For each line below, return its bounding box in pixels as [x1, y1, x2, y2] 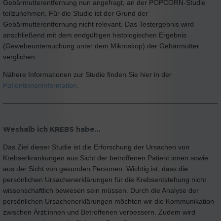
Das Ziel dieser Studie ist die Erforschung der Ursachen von [3, 143, 189, 151]
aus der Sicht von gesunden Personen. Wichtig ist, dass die [3, 164, 188, 173]
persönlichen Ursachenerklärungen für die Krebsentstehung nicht [3, 175, 206, 184]
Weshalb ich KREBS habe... [3, 124, 101, 134]
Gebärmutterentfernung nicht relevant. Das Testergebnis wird [3, 20, 194, 29]
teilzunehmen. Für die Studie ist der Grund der [3, 9, 148, 18]
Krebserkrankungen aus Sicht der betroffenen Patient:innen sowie [3, 153, 208, 162]
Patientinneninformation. [3, 81, 79, 90]
